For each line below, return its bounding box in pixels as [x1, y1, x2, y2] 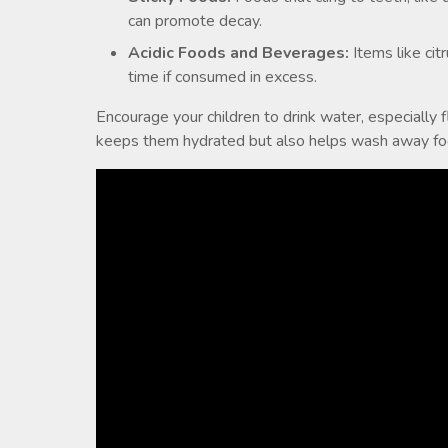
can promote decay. [128, 10, 262, 32]
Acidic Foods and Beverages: [128, 42, 349, 64]
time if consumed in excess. [128, 66, 317, 88]
